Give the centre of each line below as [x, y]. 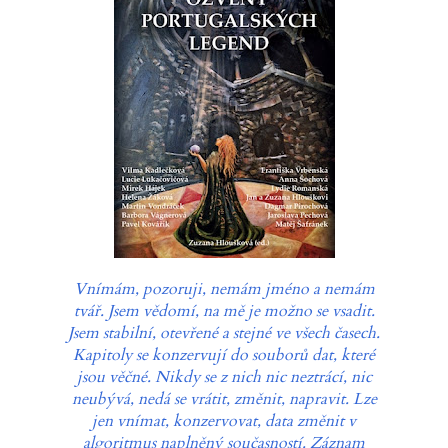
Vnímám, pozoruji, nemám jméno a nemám [224, 288]
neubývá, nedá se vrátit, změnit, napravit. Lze [224, 398]
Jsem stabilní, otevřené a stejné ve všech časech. [224, 332]
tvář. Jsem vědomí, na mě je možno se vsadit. [224, 310]
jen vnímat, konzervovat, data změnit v [224, 420]
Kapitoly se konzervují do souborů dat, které [224, 354]
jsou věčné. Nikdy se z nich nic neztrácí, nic [224, 376]
